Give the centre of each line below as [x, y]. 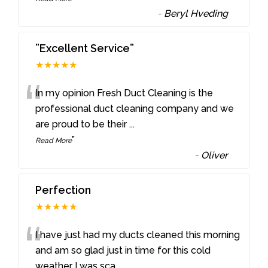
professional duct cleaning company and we [135, 108]
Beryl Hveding [196, 13]
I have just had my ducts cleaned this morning [138, 234]
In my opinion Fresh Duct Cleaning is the [124, 93]
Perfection [63, 190]
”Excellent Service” [85, 48]
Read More [54, 140]
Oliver [215, 155]
